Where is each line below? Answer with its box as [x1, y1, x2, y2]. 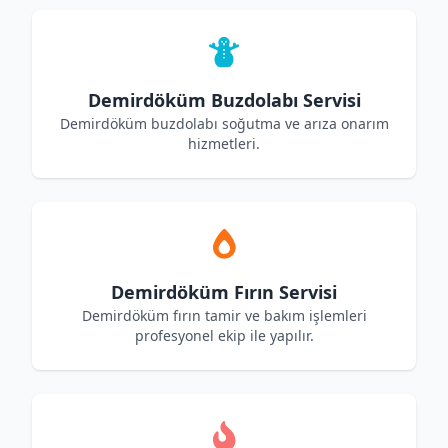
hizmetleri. [188, 134, 260, 153]
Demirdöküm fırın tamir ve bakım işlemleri [81, 306, 367, 325]
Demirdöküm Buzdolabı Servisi [87, 88, 361, 112]
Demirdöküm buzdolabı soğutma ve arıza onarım [59, 114, 389, 133]
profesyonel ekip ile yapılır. [134, 326, 314, 345]
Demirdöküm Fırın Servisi [111, 280, 337, 304]
